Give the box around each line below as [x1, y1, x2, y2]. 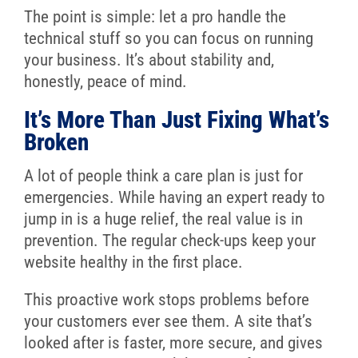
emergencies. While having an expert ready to [23, 188, 325, 208]
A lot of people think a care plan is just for [23, 166, 303, 186]
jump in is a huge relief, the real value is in [23, 209, 303, 229]
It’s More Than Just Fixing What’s [23, 106, 329, 134]
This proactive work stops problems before [23, 290, 309, 310]
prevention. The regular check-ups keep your [23, 231, 316, 251]
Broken [23, 129, 89, 157]
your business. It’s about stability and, [23, 50, 274, 70]
